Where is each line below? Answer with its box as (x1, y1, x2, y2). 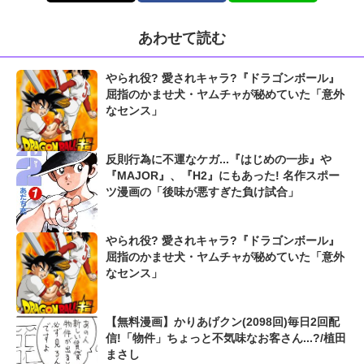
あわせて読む (138, 30, 226, 47)
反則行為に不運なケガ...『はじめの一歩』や (106, 153, 331, 167)
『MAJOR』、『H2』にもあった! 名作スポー (106, 169, 340, 183)
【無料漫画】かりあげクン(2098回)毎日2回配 (106, 315, 340, 329)
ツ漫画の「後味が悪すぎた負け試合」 (106, 185, 299, 199)
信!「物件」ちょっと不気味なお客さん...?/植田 (106, 331, 346, 345)
